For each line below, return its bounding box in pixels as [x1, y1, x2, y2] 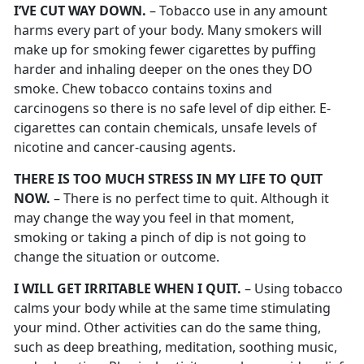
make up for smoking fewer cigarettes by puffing [14, 41, 316, 59]
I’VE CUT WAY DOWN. [14, 2, 146, 20]
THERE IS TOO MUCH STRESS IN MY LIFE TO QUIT [14, 170, 323, 188]
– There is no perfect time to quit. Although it [50, 189, 329, 208]
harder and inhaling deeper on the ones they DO [14, 60, 313, 79]
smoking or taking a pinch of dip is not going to [14, 228, 306, 247]
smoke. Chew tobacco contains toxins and [14, 80, 272, 98]
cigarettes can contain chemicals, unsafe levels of [14, 119, 317, 137]
